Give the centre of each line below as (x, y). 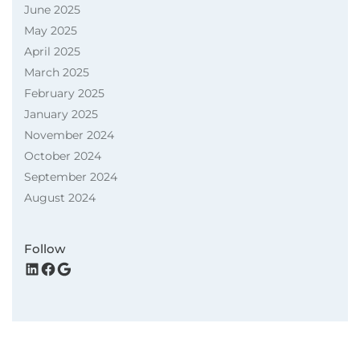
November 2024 (69, 135)
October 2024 (63, 156)
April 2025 (52, 52)
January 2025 (61, 115)
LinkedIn (59, 268)
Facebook (80, 268)
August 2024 (60, 198)
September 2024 (71, 177)
